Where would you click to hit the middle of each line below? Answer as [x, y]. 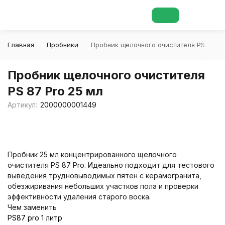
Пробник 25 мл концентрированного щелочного [92, 154]
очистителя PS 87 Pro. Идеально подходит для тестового [111, 165]
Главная [21, 45]
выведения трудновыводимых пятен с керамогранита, [104, 176]
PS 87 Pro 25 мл [55, 91]
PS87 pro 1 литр [35, 218]
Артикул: [22, 105]
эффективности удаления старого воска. [79, 197]
